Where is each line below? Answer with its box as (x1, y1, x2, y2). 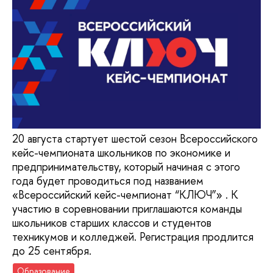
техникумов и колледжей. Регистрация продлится (12, 229, 253, 244)
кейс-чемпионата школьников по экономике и (12, 144, 230, 160)
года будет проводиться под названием (12, 172, 204, 188)
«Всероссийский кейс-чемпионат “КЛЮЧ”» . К (12, 186, 238, 202)
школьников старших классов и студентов (12, 214, 211, 230)
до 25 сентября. (12, 243, 91, 258)
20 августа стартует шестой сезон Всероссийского (12, 130, 258, 146)
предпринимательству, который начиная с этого (12, 158, 240, 174)
